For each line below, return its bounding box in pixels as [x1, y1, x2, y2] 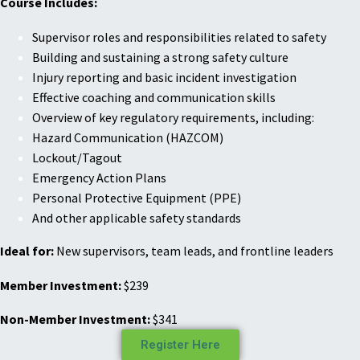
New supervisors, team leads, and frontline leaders [54, 242, 333, 259]
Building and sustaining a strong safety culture [32, 48, 288, 65]
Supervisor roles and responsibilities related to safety [32, 28, 326, 45]
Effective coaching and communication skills [32, 88, 276, 105]
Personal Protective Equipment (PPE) [32, 189, 241, 206]
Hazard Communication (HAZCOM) [32, 129, 223, 145]
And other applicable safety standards [32, 209, 241, 226]
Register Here [140, 337, 220, 353]
